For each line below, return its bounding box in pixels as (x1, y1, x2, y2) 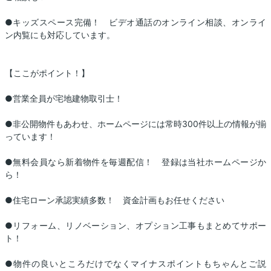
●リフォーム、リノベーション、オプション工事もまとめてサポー (5, 220, 266, 231)
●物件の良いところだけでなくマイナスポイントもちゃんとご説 (5, 258, 266, 269)
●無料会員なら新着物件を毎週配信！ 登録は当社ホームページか (5, 157, 266, 168)
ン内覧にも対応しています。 (5, 30, 115, 41)
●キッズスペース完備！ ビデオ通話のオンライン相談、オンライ (5, 17, 266, 28)
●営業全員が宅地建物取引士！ (5, 93, 123, 104)
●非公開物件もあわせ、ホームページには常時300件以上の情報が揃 (5, 119, 266, 129)
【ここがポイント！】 (5, 68, 90, 79)
